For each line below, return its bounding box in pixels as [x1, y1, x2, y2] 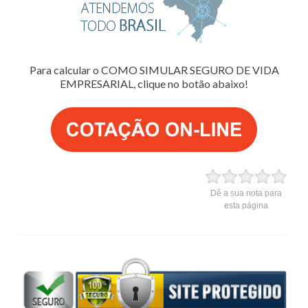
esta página [224, 200, 268, 210]
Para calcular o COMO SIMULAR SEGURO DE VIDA [29, 63, 279, 76]
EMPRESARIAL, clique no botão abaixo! [60, 76, 248, 90]
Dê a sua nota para [210, 188, 282, 198]
